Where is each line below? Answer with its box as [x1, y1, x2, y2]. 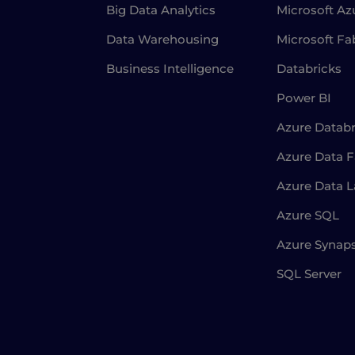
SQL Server [277, 266, 342, 282]
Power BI [277, 90, 332, 106]
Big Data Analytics [106, 2, 216, 18]
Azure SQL [277, 208, 340, 223]
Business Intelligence [106, 61, 235, 77]
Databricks [277, 61, 342, 77]
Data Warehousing [106, 32, 219, 48]
